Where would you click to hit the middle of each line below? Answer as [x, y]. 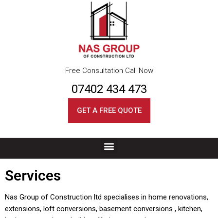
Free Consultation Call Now [109, 71]
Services [33, 175]
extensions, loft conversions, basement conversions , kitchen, [104, 209]
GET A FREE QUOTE [109, 110]
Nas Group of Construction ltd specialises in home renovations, [107, 197]
